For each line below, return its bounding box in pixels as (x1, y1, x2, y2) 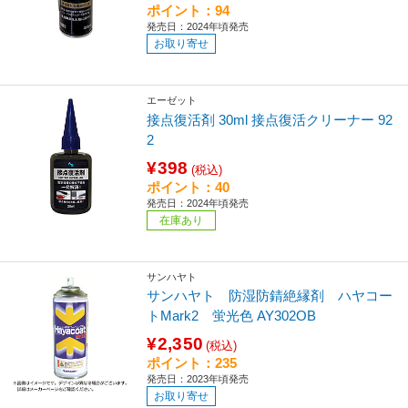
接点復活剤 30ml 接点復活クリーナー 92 (147, 111, 393, 127)
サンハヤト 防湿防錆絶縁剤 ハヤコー (147, 288, 393, 304)
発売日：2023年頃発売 (147, 373, 250, 385)
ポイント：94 (147, 2, 230, 18)
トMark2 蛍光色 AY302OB (147, 308, 317, 324)
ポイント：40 (147, 178, 230, 195)
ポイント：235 (147, 355, 238, 372)
